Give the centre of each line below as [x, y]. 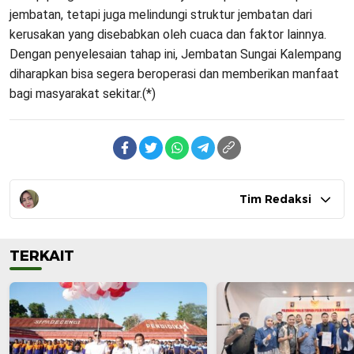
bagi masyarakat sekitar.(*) [83, 93]
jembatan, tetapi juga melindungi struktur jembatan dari [161, 14]
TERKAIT [42, 256]
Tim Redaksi [275, 199]
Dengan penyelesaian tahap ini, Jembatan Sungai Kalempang [175, 54]
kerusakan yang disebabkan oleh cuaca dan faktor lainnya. [168, 34]
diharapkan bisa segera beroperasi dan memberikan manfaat [174, 73]
